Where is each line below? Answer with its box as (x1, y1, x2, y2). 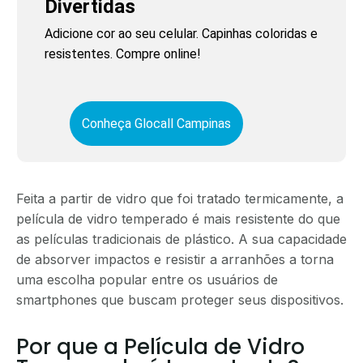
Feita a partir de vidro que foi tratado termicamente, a (16, 190, 344, 207)
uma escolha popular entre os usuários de (16, 271, 278, 288)
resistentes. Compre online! (45, 45, 202, 62)
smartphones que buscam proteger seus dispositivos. (16, 291, 344, 308)
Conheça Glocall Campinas (81, 115, 231, 131)
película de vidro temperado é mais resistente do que (16, 210, 340, 227)
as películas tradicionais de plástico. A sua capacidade (16, 230, 347, 247)
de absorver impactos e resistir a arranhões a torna (16, 250, 334, 267)
